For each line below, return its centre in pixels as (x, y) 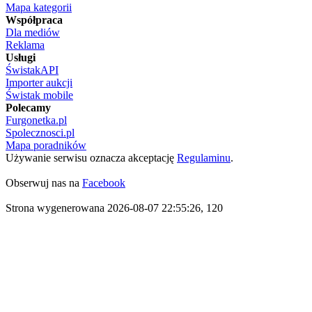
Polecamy (28, 108)
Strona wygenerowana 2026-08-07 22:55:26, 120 (114, 208)
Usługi (21, 57)
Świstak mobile (39, 95)
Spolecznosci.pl (40, 133)
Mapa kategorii (39, 7)
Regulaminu (204, 158)
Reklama (25, 45)
